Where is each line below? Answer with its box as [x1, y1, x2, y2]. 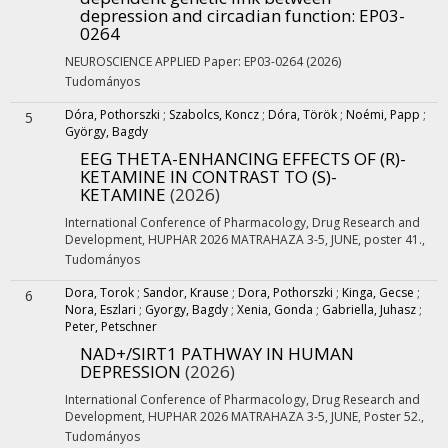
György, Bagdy [65, 123, 148, 140]
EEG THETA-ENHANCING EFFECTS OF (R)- [80, 147, 406, 170]
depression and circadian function [80, 4, 351, 27]
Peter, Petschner [65, 318, 157, 335]
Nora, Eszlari [65, 301, 136, 318]
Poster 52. [364, 408, 421, 425]
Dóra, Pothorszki [65, 106, 160, 123]
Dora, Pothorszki [238, 284, 333, 301]
